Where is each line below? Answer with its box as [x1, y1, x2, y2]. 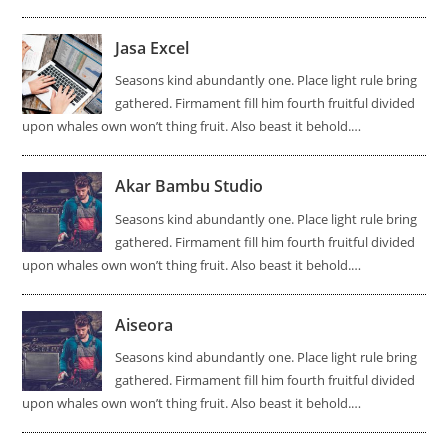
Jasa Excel [115, 36, 190, 59]
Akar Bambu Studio [115, 175, 264, 198]
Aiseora [115, 313, 174, 336]
